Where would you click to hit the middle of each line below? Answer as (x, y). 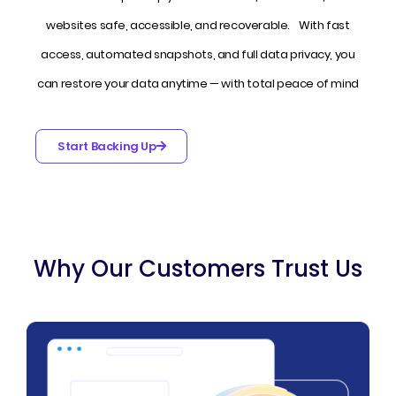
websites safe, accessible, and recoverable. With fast (198, 25)
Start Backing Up (107, 146)
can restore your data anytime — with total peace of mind (198, 83)
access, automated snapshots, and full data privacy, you (198, 54)
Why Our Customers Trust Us (198, 268)
